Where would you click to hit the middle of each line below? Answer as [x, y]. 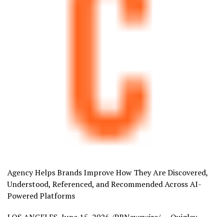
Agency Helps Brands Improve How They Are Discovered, [108, 172]
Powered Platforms [41, 196]
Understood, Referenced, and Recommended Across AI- [104, 184]
